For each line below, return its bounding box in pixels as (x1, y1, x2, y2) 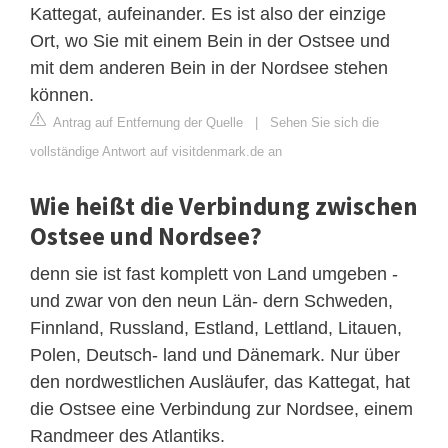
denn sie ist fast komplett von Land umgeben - (30, 264, 398, 285)
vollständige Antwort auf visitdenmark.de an (30, 144, 282, 160)
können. (30, 85, 94, 106)
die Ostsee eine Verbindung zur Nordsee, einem (30, 399, 413, 420)
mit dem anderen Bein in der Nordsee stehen (30, 58, 388, 79)
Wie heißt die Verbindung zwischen (30, 190, 418, 223)
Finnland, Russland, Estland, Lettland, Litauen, (30, 318, 402, 339)
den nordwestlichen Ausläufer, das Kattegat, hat (30, 372, 410, 393)
